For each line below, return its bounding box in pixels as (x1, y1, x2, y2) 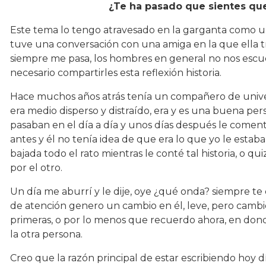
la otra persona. (10, 229, 83, 240)
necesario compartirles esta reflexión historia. (10, 67, 221, 78)
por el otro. (10, 162, 62, 173)
